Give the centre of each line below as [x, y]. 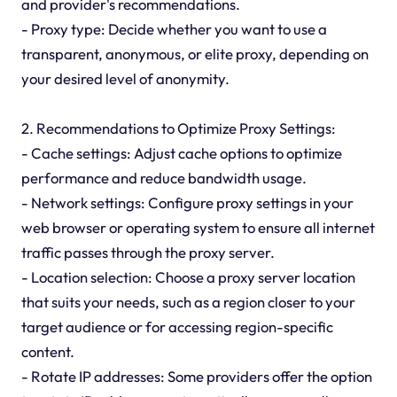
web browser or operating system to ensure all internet [198, 228]
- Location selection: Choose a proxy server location [188, 277]
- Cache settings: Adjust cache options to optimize [181, 153]
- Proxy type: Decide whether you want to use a [174, 29]
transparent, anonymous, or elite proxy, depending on [195, 54]
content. [47, 352]
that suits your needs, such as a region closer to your [188, 302]
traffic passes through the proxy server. [148, 253]
